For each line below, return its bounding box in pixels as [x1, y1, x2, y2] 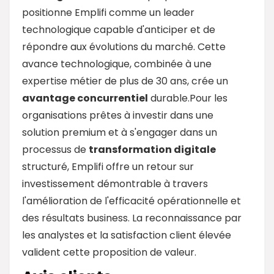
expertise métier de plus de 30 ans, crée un [22, 73, 228, 88]
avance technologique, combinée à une [22, 56, 212, 71]
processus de [22, 142, 89, 157]
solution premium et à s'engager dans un [22, 125, 217, 139]
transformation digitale [89, 142, 216, 157]
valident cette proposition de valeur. [22, 245, 196, 259]
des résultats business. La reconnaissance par [22, 210, 242, 225]
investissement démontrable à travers [22, 176, 208, 191]
